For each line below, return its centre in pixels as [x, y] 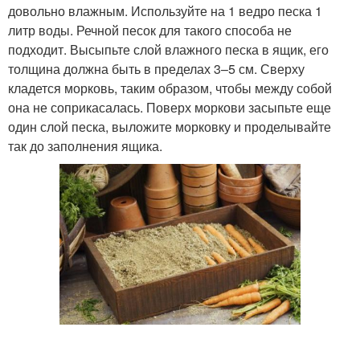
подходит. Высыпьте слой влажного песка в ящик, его [168, 50]
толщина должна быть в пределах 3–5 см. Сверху [156, 69]
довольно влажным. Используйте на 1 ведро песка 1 [165, 11]
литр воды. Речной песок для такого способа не [150, 31]
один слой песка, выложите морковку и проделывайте [170, 127]
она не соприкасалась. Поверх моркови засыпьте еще [170, 108]
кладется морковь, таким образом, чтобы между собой [170, 88]
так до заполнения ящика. [85, 146]
